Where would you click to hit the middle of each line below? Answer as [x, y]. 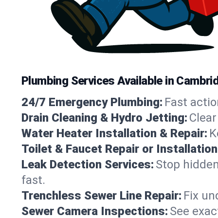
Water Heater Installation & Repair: [114, 133]
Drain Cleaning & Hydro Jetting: [104, 118]
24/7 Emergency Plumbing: [92, 102]
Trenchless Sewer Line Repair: [101, 195]
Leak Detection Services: [88, 164]
